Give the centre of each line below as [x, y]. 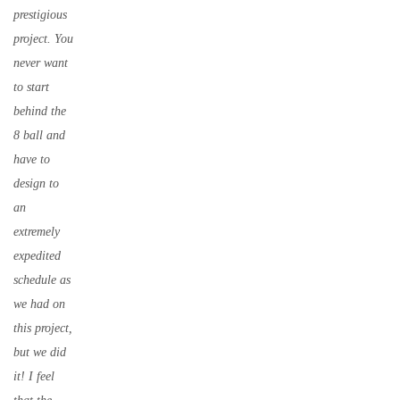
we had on [39, 304]
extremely [37, 232]
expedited [37, 256]
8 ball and [39, 135]
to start [31, 87]
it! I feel [34, 376]
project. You [43, 39]
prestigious [40, 15]
